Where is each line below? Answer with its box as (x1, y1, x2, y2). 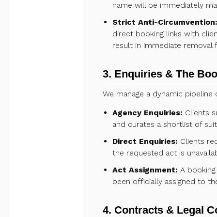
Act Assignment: (112, 165, 178, 175)
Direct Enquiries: (112, 137, 178, 146)
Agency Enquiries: (112, 108, 183, 118)
